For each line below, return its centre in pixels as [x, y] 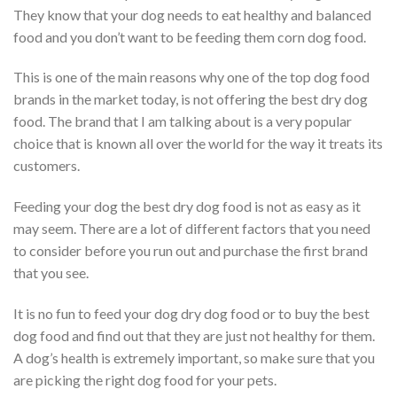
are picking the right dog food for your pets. [145, 380]
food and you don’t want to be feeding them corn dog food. [190, 36]
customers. [47, 166]
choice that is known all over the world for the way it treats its [198, 144]
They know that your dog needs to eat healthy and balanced [192, 14]
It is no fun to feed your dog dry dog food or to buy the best [191, 314]
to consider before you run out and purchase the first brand [191, 251]
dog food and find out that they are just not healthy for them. [194, 336]
